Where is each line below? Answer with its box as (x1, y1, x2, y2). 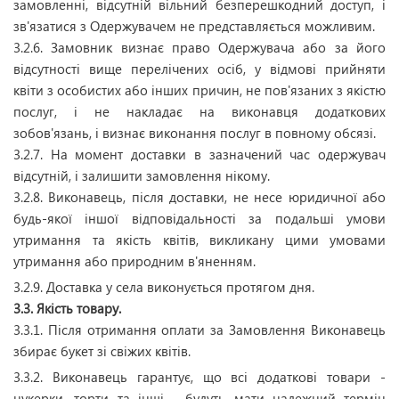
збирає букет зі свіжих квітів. (13, 342, 191, 360)
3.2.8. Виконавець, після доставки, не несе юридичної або (13, 188, 386, 206)
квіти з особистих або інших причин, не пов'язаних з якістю (13, 81, 386, 99)
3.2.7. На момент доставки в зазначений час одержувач (13, 145, 386, 163)
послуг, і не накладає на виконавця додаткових (13, 102, 386, 120)
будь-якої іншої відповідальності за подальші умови (13, 209, 386, 227)
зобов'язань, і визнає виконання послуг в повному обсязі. (13, 124, 376, 142)
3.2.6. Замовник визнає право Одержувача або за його (13, 38, 386, 56)
